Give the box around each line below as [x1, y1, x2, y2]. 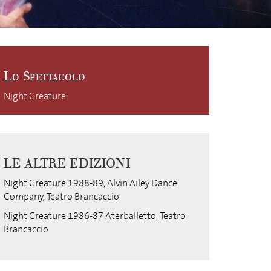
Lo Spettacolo [4, 69, 85, 84]
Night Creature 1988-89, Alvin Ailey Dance [4, 177, 177, 189]
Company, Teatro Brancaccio [4, 190, 119, 203]
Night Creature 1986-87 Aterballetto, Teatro [4, 209, 186, 222]
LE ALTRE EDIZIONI [4, 156, 130, 171]
